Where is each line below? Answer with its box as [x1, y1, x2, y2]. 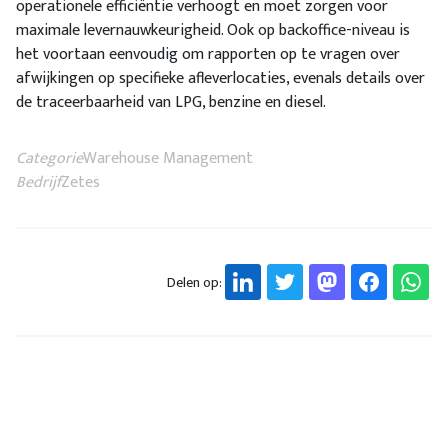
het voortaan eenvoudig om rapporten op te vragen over [16, 41, 400, 69]
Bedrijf [16, 169, 61, 197]
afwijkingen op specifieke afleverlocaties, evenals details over [16, 65, 425, 93]
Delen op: [167, 270, 222, 294]
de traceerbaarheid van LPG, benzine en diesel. [16, 89, 326, 117]
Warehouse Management [83, 145, 253, 173]
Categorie [16, 145, 83, 173]
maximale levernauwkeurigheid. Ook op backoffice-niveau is [16, 17, 410, 45]
